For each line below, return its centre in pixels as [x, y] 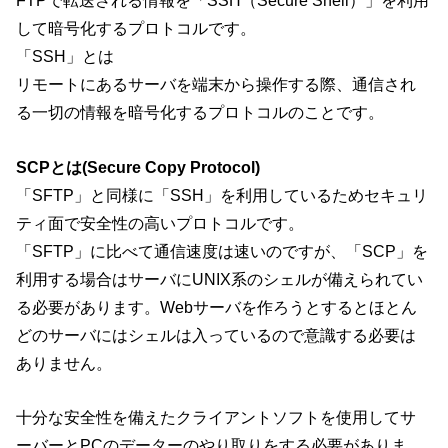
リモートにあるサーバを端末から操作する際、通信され [216, 84]
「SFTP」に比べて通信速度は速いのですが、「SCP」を [222, 250]
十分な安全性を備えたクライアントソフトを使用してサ [216, 417]
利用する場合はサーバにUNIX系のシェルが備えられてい [220, 278]
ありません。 [64, 362]
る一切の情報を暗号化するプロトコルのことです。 [200, 112]
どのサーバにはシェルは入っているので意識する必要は [216, 334]
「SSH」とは [65, 56]
